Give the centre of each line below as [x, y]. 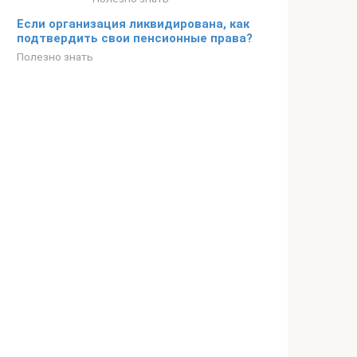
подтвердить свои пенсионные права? [135, 38]
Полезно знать [55, 57]
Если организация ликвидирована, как [133, 24]
